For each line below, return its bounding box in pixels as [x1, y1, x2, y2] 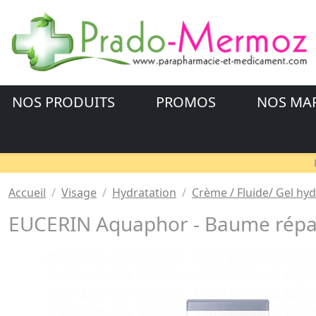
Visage [61, 185, 97, 201]
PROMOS [155, 92, 219, 112]
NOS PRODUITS [12, 92, 119, 112]
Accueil [8, 185, 46, 201]
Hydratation [112, 185, 176, 201]
